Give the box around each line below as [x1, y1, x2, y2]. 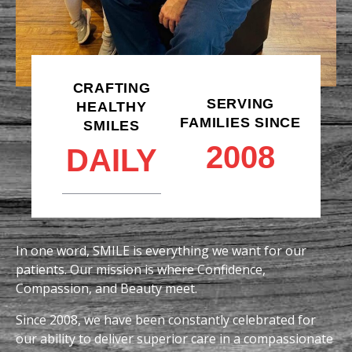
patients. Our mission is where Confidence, [16, 261, 266, 279]
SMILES [83, 118, 140, 134]
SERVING [206, 96, 275, 112]
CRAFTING [72, 80, 151, 97]
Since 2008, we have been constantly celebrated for [16, 311, 316, 329]
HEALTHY [76, 99, 147, 115]
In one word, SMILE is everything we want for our [16, 242, 306, 260]
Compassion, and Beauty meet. [16, 280, 197, 298]
